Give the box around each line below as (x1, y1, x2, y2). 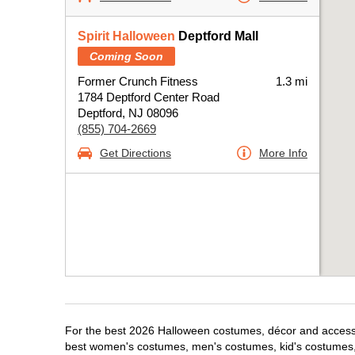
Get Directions (100, 147, 171, 159)
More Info (259, 147, 307, 159)
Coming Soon (90, 50, 163, 63)
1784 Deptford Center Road (78, 90, 219, 104)
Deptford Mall (175, 29, 258, 43)
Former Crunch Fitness (78, 74, 198, 88)
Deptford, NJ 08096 (78, 106, 178, 120)
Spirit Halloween (78, 29, 175, 43)
